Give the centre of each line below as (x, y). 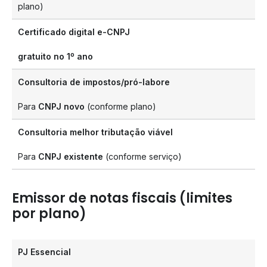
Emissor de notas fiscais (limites (122, 198)
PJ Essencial (44, 252)
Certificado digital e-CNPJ (74, 32)
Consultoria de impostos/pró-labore (94, 82)
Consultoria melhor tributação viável (95, 132)
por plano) (49, 214)
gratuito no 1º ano (55, 56)
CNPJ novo (61, 106)
